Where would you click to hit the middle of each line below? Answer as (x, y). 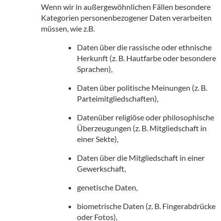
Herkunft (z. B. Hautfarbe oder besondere (147, 58)
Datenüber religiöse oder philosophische (146, 117)
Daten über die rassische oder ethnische (144, 47)
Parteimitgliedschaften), (118, 98)
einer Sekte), (98, 139)
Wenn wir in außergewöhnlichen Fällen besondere (126, 6)
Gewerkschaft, (101, 168)
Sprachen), (95, 69)
